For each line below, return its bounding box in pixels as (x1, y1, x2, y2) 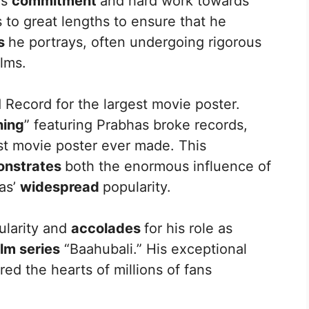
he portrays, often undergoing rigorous (8, 33, 261, 50)
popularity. (103, 178, 171, 195)
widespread (20, 178, 103, 195)
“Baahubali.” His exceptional (60, 240, 247, 257)
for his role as (144, 219, 232, 237)
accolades (71, 219, 144, 237)
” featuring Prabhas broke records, (24, 116, 248, 133)
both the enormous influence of (65, 157, 271, 175)
